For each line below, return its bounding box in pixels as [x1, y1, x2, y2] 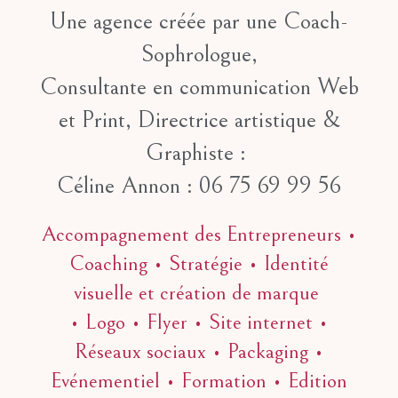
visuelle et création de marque [74, 281, 324, 306]
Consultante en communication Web [39, 74, 359, 100]
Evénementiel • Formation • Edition [51, 369, 347, 394]
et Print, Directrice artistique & [58, 107, 340, 133]
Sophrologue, [140, 41, 258, 68]
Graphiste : [146, 139, 252, 166]
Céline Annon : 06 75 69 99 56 [57, 172, 341, 199]
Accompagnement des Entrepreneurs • [41, 222, 357, 247]
